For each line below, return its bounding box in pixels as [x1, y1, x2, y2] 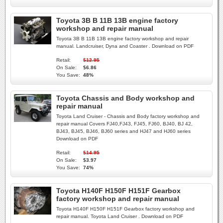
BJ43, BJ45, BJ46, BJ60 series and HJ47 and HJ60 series [56, 128, 191, 134]
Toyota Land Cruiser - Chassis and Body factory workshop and [56, 113, 200, 119]
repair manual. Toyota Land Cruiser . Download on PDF [56, 214, 183, 219]
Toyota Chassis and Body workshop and [56, 94, 195, 102]
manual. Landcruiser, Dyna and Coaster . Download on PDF [56, 43, 194, 49]
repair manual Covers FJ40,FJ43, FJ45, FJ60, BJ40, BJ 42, [56, 121, 193, 126]
